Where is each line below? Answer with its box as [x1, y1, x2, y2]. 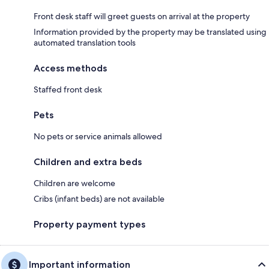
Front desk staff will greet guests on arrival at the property [34, 11, 250, 22]
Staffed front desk [34, 84, 102, 95]
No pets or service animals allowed [34, 131, 162, 142]
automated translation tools [34, 37, 136, 49]
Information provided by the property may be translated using [34, 26, 267, 38]
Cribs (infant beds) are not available [34, 193, 165, 205]
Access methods [34, 62, 107, 74]
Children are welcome [34, 178, 115, 189]
